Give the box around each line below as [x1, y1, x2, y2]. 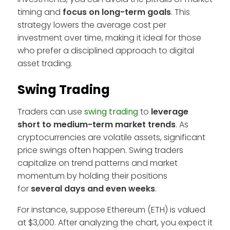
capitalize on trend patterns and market [17, 157, 178, 169]
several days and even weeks [31, 182, 155, 195]
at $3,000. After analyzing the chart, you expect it [17, 216, 213, 228]
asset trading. [17, 57, 72, 69]
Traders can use [17, 105, 84, 118]
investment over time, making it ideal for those [17, 31, 201, 44]
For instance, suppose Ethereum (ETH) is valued [17, 203, 205, 216]
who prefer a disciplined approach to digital [17, 44, 194, 56]
